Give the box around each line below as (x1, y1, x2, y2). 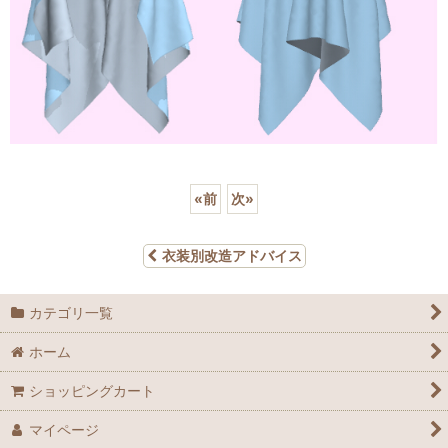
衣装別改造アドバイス (161, 247, 302, 265)
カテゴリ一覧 (29, 304, 114, 322)
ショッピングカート (29, 382, 156, 400)
